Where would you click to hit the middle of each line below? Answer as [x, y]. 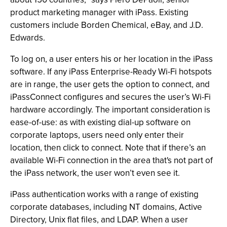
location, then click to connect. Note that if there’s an [108, 147]
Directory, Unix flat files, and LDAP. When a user [99, 219]
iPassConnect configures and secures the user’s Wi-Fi [110, 97]
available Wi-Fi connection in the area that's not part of [111, 160]
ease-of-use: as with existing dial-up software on [100, 122]
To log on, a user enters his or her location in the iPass [111, 59]
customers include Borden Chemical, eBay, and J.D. [107, 25]
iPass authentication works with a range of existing [104, 194]
